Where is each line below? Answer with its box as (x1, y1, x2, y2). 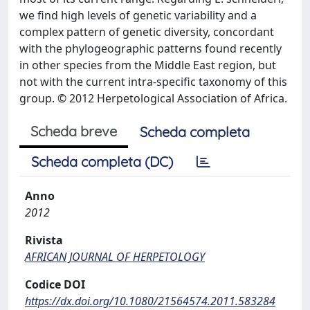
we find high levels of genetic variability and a (19, 8, 257, 23)
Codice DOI (25, 277, 85, 292)
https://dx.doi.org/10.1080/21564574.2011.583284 (25, 293, 275, 309)
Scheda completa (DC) (31, 153, 173, 170)
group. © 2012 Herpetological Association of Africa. (19, 91, 287, 106)
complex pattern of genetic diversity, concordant (19, 24, 274, 39)
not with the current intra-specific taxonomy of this (19, 74, 287, 89)
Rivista (25, 232, 63, 248)
